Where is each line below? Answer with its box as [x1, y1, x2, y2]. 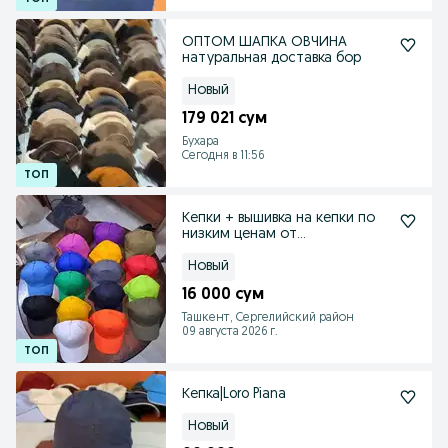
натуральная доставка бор [182, 51, 361, 66]
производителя [182, 243, 284, 258]
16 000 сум [182, 287, 264, 303]
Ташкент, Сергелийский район [182, 312, 354, 324]
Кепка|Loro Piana [182, 387, 286, 402]
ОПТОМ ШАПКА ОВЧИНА [182, 35, 347, 50]
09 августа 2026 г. [182, 326, 278, 338]
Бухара [182, 136, 219, 148]
